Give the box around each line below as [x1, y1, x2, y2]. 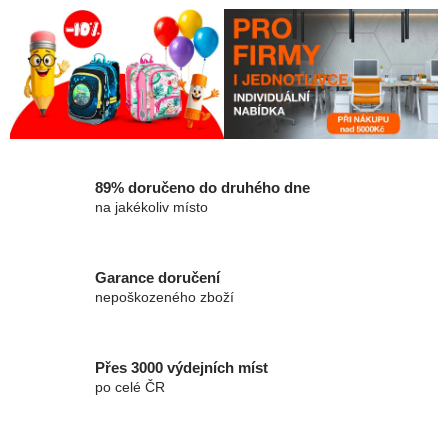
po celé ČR [95, 378, 165, 395]
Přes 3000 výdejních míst [95, 358, 268, 376]
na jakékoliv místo [95, 198, 208, 215]
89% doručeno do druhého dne [95, 178, 310, 196]
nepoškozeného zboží [95, 288, 234, 305]
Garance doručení [95, 268, 220, 286]
